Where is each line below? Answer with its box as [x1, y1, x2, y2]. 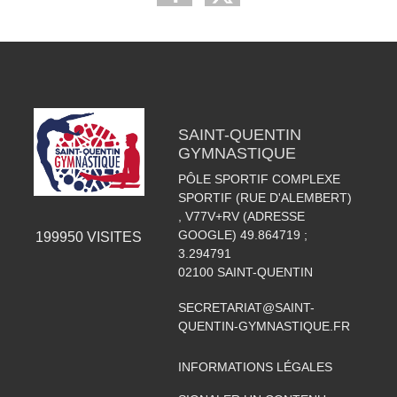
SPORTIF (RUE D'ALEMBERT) [177, 191, 352, 206]
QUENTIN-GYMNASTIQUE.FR [177, 319, 350, 334]
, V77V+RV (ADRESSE [177, 209, 305, 224]
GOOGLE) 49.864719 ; [177, 228, 307, 243]
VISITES [83, 230, 143, 245]
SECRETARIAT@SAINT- [177, 300, 315, 315]
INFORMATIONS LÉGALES [177, 360, 332, 375]
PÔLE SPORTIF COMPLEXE [177, 172, 340, 187]
